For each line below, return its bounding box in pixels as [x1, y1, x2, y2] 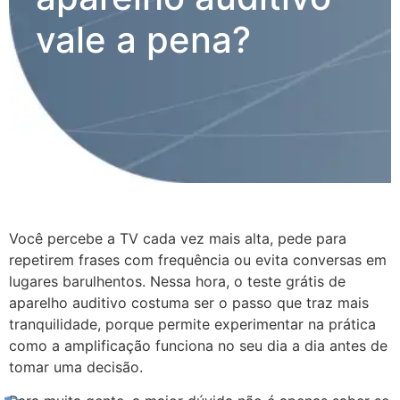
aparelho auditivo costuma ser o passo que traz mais [9, 293, 369, 312]
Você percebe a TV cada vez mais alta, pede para [9, 229, 346, 247]
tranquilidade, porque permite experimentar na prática [9, 314, 376, 333]
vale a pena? [36, 17, 251, 62]
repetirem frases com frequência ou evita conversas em [9, 250, 387, 269]
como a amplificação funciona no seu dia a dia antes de [9, 336, 387, 354]
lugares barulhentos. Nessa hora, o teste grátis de [9, 271, 346, 290]
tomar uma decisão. [9, 357, 143, 376]
